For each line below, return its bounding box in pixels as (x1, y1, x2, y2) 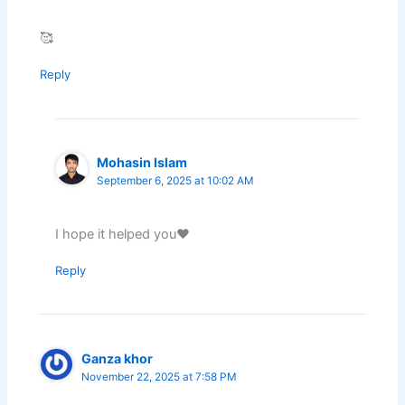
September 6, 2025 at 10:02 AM (97, 174, 255, 188)
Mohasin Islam (97, 155, 188, 171)
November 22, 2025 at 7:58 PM (81, 370, 238, 383)
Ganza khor (81, 350, 154, 366)
